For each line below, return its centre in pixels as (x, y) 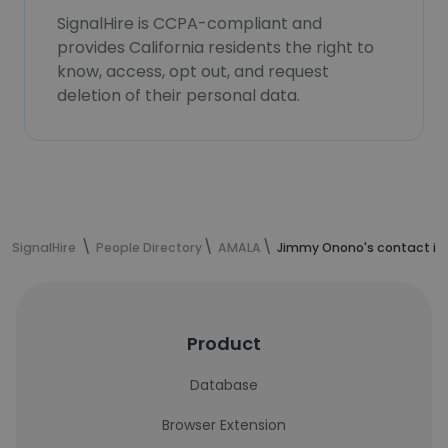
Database (224, 385)
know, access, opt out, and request (193, 71)
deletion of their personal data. (178, 95)
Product (224, 343)
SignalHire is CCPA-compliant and (189, 23)
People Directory (149, 247)
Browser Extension (224, 425)
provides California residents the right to (215, 47)
